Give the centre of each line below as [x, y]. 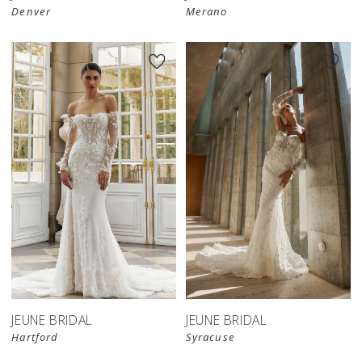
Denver [31, 12]
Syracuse [210, 337]
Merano [206, 12]
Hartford [35, 337]
